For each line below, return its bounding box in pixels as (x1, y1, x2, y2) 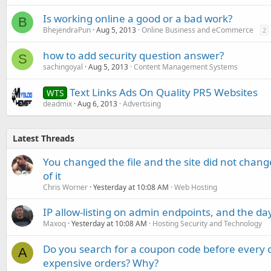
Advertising (123, 99, 161, 109)
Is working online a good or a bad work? (43, 11, 232, 25)
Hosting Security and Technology (152, 218, 262, 229)
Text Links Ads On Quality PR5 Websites (69, 85, 258, 99)
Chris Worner (43, 182, 88, 192)
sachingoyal (43, 62, 83, 72)
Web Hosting (174, 182, 217, 192)
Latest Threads (13, 132, 74, 144)
